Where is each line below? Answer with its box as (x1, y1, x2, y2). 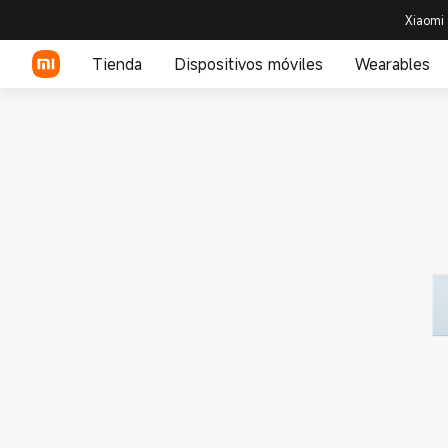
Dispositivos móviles (174, 53, 323, 75)
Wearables (355, 53, 430, 75)
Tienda (92, 53, 142, 75)
